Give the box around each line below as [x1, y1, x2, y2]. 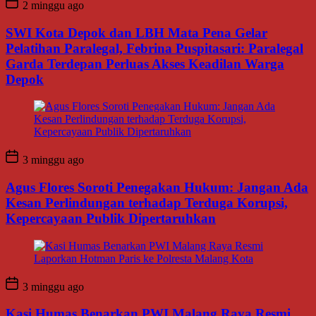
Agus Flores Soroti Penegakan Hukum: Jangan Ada [6, 180, 308, 195]
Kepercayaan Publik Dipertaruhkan [6, 211, 216, 226]
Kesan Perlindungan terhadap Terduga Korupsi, [6, 195, 288, 211]
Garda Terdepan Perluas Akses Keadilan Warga [6, 56, 284, 71]
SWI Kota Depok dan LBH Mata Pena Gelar [6, 25, 267, 40]
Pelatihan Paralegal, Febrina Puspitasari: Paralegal [6, 40, 303, 56]
